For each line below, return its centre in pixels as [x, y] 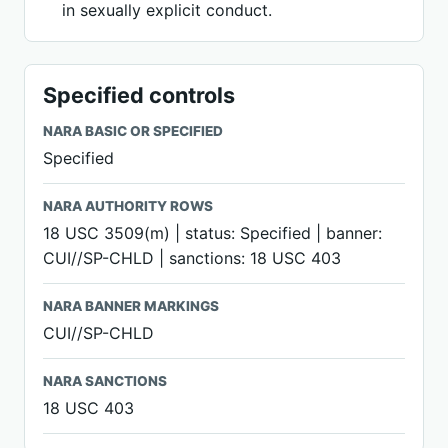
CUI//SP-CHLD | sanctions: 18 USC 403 [192, 258]
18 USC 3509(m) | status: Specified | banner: [212, 233]
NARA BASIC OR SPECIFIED [133, 131]
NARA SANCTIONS [105, 381]
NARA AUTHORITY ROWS [128, 206]
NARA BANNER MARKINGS [131, 306]
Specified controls [139, 95]
